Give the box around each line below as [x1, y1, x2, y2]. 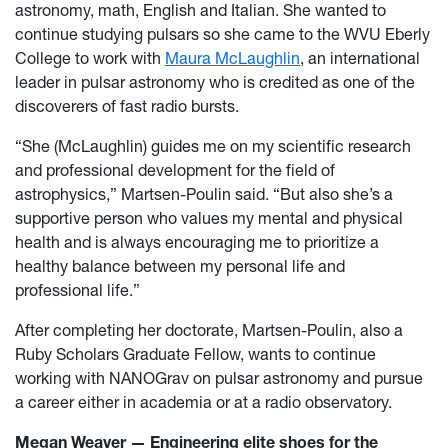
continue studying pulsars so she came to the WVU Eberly [15, 24, 430, 45]
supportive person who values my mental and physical [15, 208, 403, 229]
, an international [300, 48, 420, 69]
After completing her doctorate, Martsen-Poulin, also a [15, 320, 403, 341]
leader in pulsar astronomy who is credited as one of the [15, 72, 415, 93]
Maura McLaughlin [165, 48, 300, 69]
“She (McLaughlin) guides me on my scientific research [15, 136, 411, 157]
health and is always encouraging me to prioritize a [15, 232, 379, 253]
